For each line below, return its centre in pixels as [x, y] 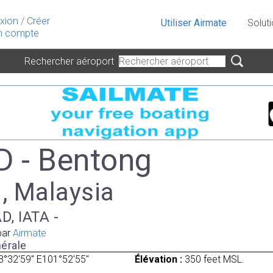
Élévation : [158, 259]
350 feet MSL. [213, 259]
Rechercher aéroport [71, 61]
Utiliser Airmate [194, 23]
